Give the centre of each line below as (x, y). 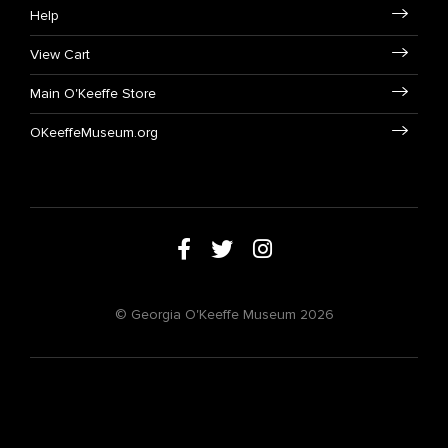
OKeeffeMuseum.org (94, 132)
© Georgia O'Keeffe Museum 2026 (224, 314)
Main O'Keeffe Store (93, 93)
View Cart (60, 54)
